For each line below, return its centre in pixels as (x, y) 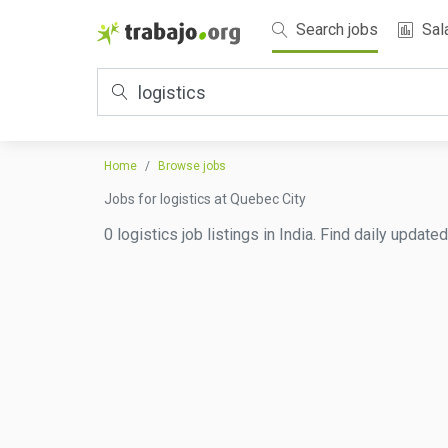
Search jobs (335, 29)
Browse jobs (192, 166)
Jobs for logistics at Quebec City (205, 199)
